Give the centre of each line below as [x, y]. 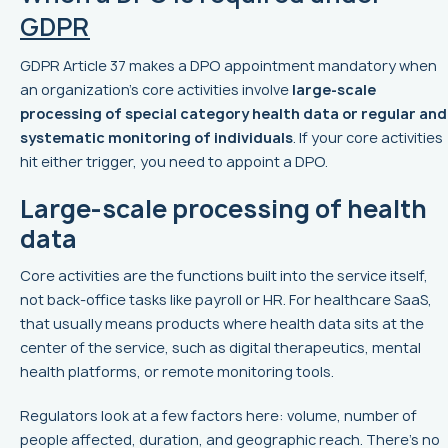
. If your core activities [368, 137]
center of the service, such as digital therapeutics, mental [220, 347]
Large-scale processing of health [223, 208]
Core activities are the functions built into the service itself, [224, 275]
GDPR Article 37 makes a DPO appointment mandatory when [228, 65]
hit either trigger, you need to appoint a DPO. [174, 161]
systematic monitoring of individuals [156, 137]
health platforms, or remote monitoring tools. [177, 371]
